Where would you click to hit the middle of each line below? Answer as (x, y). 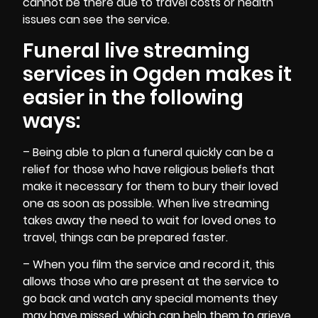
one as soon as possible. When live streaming (146, 203)
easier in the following (133, 97)
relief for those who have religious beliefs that (149, 169)
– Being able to (65, 152)
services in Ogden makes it (157, 74)
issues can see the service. (96, 20)
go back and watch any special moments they (150, 299)
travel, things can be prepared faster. (125, 237)
